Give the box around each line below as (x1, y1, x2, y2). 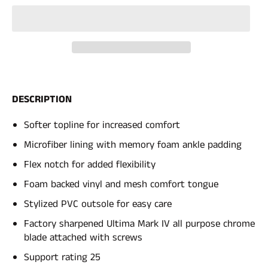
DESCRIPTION (12, 92, 72, 106)
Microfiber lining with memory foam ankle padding (24, 137, 242, 152)
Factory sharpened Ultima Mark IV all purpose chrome (24, 216, 255, 231)
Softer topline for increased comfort (24, 117, 180, 132)
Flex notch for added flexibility (24, 157, 156, 172)
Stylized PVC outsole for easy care (24, 196, 172, 211)
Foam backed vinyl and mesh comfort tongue (24, 176, 218, 191)
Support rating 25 (24, 249, 100, 264)
